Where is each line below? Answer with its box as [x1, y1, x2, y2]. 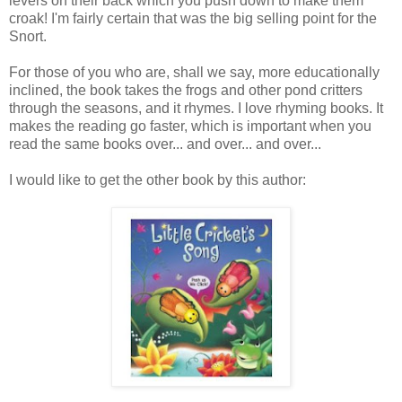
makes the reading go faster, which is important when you [9, 118, 371, 134]
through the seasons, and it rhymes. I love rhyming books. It [9, 100, 383, 116]
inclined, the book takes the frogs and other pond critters [9, 82, 363, 98]
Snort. [9, 28, 47, 44]
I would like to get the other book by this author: [9, 171, 306, 188]
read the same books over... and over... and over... [9, 135, 321, 152]
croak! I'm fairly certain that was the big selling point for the [9, 10, 377, 26]
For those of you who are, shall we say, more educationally [9, 64, 380, 80]
